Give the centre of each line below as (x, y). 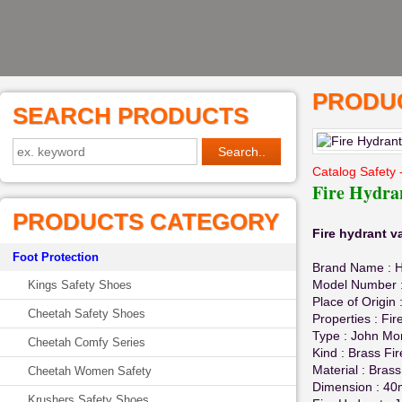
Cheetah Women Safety (90, 371)
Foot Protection (56, 257)
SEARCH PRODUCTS (131, 116)
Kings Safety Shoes (80, 285)
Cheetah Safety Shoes (87, 314)
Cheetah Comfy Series (87, 342)
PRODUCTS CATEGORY (146, 222)
